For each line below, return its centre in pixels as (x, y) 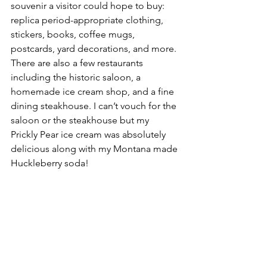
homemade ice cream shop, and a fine (94, 92)
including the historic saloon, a (77, 77)
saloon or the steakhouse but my (81, 120)
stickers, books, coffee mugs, (74, 35)
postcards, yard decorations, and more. (95, 49)
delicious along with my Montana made (95, 149)
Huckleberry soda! (50, 163)
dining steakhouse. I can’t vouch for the (95, 106)
